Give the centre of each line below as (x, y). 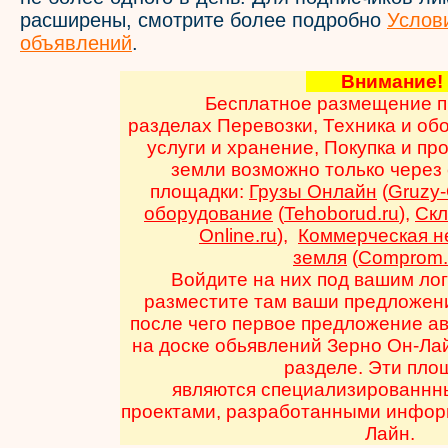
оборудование (208, 213)
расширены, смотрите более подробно (203, 20)
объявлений (76, 43)
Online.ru (238, 235)
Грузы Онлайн (313, 191)
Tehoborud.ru (341, 213)
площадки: (199, 191)
